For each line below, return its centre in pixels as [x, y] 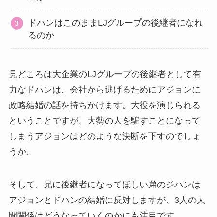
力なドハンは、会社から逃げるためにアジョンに [104, 89]
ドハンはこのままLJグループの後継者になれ [116, 23]
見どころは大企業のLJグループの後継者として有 [105, 74]
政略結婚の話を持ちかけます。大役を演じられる [104, 105]
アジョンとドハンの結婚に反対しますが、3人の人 [107, 200]
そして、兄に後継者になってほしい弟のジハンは [104, 184]
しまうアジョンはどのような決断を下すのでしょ [104, 136]
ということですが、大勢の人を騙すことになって [104, 120]
